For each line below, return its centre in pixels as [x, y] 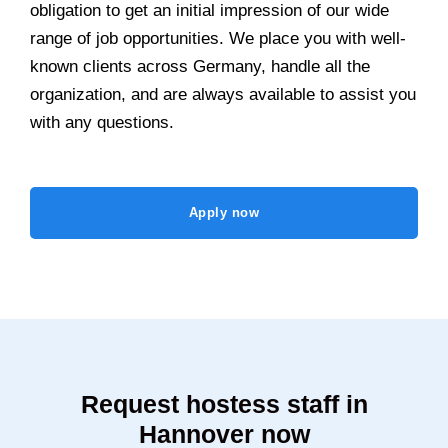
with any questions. [102, 122]
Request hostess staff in [224, 404]
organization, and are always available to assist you [223, 94]
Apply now [224, 213]
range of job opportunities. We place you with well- [218, 38]
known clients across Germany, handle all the [200, 66]
